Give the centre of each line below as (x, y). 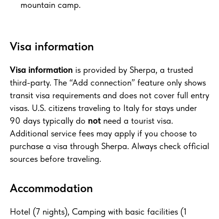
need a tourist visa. (137, 121)
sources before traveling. (55, 159)
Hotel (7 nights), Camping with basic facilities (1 (98, 212)
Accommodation (51, 188)
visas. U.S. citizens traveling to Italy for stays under (103, 108)
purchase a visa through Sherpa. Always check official (109, 146)
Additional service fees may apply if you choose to (103, 133)
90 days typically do (49, 121)
